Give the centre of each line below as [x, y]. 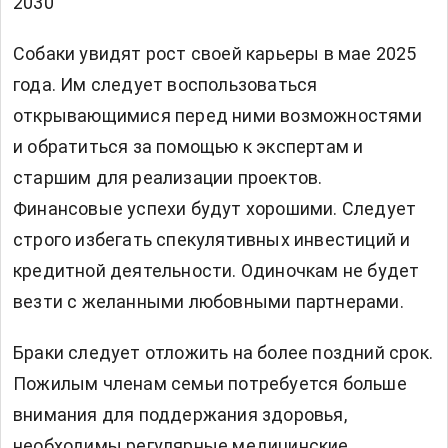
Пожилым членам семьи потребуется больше [210, 384]
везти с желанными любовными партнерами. [208, 302]
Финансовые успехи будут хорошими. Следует [215, 209]
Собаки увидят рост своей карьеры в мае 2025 [215, 54]
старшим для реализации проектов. [168, 178]
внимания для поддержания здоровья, [180, 415]
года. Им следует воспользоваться [165, 85]
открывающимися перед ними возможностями [217, 116]
